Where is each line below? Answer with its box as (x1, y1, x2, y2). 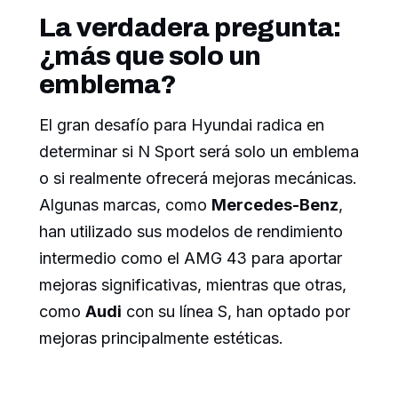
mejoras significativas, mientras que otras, (39, 275, 346, 295)
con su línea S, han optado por (122, 302, 350, 322)
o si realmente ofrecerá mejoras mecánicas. (39, 169, 357, 188)
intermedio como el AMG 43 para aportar (39, 249, 342, 268)
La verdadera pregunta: (39, 13, 341, 43)
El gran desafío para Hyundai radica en (39, 115, 324, 135)
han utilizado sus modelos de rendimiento (39, 222, 343, 242)
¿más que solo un (39, 42, 261, 71)
